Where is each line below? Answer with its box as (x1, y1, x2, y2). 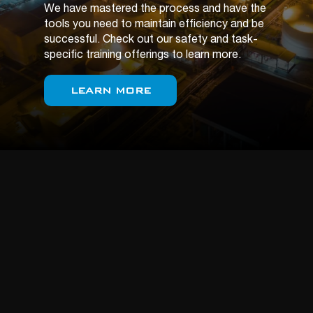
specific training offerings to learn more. (44, 50, 241, 61)
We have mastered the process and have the (44, 4, 266, 15)
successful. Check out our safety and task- (44, 35, 258, 46)
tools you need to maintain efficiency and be (44, 20, 264, 31)
